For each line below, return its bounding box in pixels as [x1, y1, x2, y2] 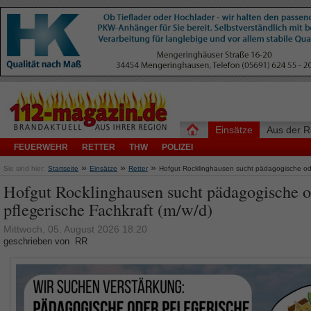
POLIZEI [162, 142, 193, 152]
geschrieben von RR [3, 236, 87, 246]
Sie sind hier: [3, 165, 45, 172]
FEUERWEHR [14, 142, 68, 152]
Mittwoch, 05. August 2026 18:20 [3, 224, 147, 235]
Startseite [48, 165, 78, 172]
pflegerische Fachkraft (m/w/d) [3, 198, 212, 221]
